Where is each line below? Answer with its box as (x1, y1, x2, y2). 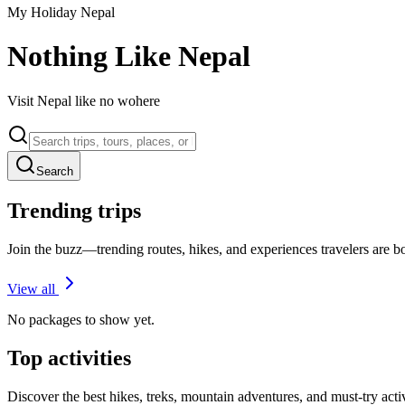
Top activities (7, 345, 131, 370)
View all (7, 280, 55, 297)
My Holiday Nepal (7, 5, 115, 20)
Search (36, 164, 73, 178)
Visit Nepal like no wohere (7, 92, 160, 108)
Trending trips (7, 198, 141, 222)
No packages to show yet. (7, 311, 155, 327)
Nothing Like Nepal (7, 40, 250, 73)
